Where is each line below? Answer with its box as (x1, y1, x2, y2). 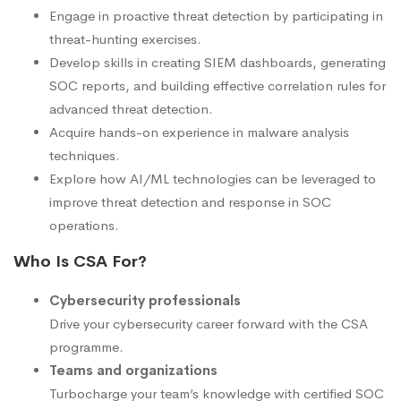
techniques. (49, 147, 120, 165)
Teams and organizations (49, 362, 218, 380)
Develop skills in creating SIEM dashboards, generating (49, 54, 386, 72)
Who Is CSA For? (13, 252, 147, 272)
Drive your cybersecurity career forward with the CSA (49, 315, 368, 333)
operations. (49, 217, 119, 235)
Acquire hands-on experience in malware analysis (49, 124, 349, 141)
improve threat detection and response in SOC (49, 193, 331, 211)
